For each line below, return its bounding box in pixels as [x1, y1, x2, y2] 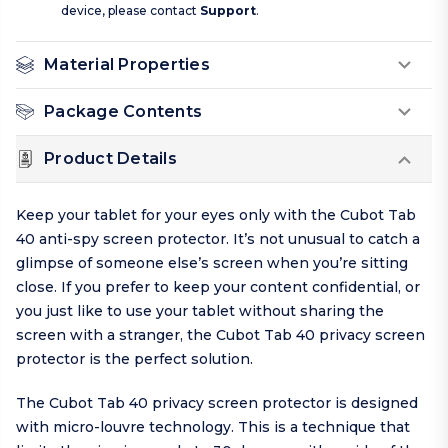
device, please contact [61, 3, 200, 19]
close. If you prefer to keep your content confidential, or [16, 278, 420, 297]
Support [200, 3, 256, 19]
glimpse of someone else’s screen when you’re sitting [16, 254, 408, 273]
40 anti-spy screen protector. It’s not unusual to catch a [16, 230, 420, 249]
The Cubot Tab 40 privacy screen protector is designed [16, 394, 418, 413]
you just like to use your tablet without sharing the [16, 302, 384, 321]
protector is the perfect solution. [16, 350, 253, 369]
